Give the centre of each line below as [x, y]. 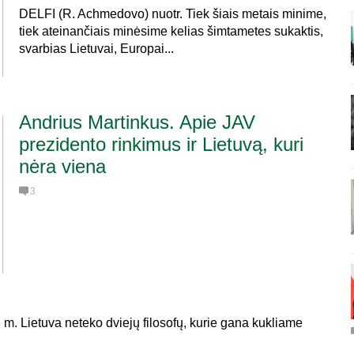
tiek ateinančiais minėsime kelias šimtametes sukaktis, [171, 31]
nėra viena [62, 166]
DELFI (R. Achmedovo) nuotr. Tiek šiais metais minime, [173, 14]
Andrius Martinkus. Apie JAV [137, 122]
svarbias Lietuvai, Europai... [96, 49]
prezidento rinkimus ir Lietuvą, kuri [161, 144]
